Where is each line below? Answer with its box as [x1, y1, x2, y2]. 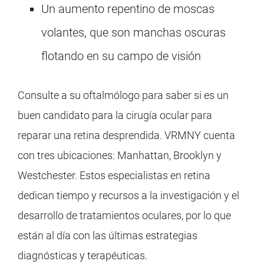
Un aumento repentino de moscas [41, 2, 214, 16]
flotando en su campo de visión [41, 49, 201, 64]
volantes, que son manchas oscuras [41, 25, 226, 40]
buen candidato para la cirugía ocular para [18, 109, 212, 122]
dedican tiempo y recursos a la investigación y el [18, 189, 239, 202]
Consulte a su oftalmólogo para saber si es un [18, 89, 229, 102]
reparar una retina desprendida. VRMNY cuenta [18, 129, 235, 142]
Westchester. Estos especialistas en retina [18, 169, 210, 182]
